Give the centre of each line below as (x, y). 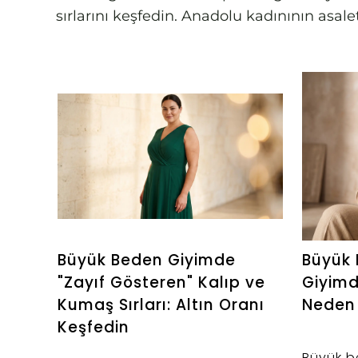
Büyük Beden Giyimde (147, 260)
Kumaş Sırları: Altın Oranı (161, 304)
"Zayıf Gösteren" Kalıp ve (161, 282)
